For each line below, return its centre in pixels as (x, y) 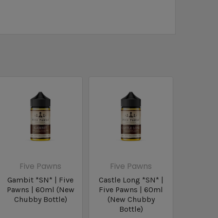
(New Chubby (131, 200)
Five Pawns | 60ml (131, 190)
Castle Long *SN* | (131, 180)
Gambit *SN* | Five (41, 180)
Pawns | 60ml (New (40, 190)
